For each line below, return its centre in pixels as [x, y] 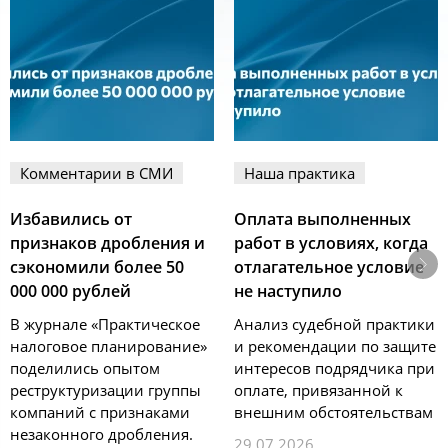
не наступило [288, 291]
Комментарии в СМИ [96, 173]
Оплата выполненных [322, 219]
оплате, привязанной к [318, 390]
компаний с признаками [100, 412]
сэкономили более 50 [97, 267]
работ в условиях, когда [331, 243]
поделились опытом [85, 368]
